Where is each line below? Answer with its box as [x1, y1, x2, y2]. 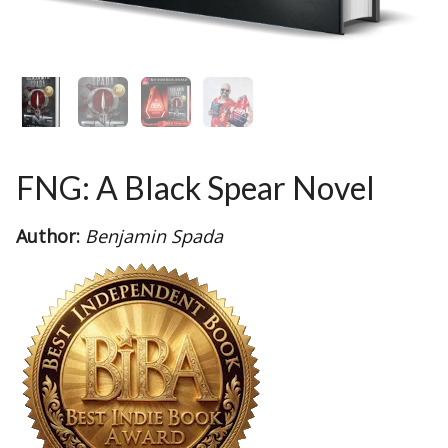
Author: [16, 223, 80, 248]
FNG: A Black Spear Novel [16, 167, 375, 207]
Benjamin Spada [85, 223, 223, 248]
